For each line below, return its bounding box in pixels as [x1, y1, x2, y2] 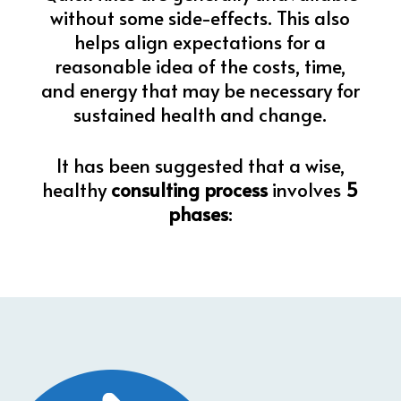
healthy [42, 176, 112, 202]
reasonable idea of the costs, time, [55, 53, 346, 79]
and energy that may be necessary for [40, 77, 360, 103]
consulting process [111, 176, 269, 202]
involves [268, 176, 346, 202]
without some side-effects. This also [50, 4, 351, 30]
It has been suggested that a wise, [55, 152, 345, 178]
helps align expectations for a [74, 29, 327, 55]
